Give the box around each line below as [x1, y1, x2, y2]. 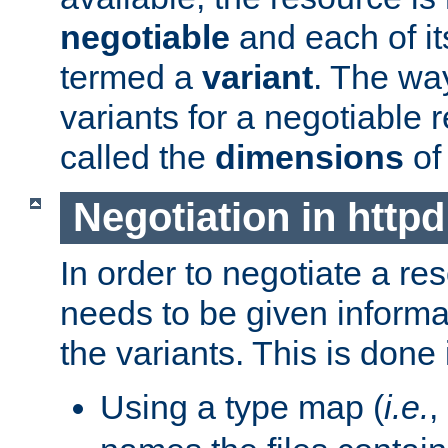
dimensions [215, 137, 404, 176]
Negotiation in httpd [72, 195, 445, 240]
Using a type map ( [100, 388, 384, 427]
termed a [60, 57, 202, 96]
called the [60, 137, 215, 176]
